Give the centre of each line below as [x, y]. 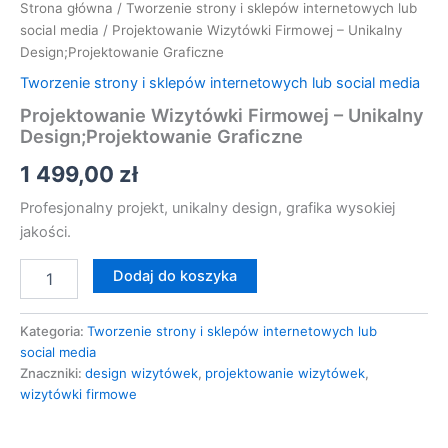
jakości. [45, 232]
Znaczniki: [52, 372]
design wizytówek [141, 372]
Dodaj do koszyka [174, 275]
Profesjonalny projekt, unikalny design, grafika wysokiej [207, 208]
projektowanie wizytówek [285, 372]
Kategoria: [53, 330]
